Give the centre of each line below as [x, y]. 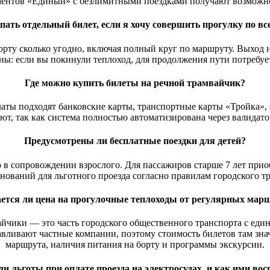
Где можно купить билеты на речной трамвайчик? [135, 83]
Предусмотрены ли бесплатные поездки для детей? [135, 141]
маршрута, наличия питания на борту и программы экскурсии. [135, 245]
